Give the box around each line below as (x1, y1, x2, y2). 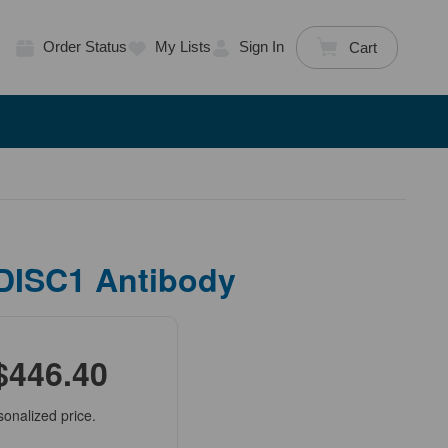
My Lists (154, 38, 211, 56)
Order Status (42, 38, 127, 56)
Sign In (238, 38, 284, 56)
